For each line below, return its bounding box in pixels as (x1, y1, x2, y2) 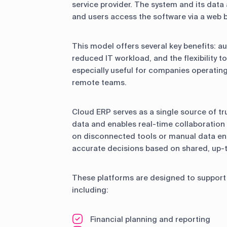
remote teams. (72, 77, 127, 88)
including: (72, 184, 108, 195)
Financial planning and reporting (90, 214, 210, 224)
